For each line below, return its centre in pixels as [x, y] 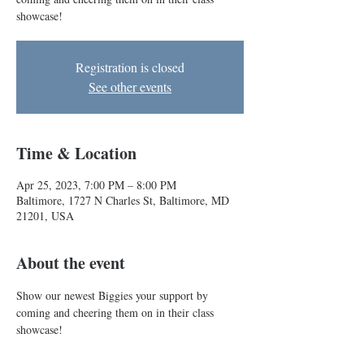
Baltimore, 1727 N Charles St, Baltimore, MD [123, 200]
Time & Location [76, 153]
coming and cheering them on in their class [117, 312]
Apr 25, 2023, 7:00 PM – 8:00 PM [96, 185]
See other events [130, 87]
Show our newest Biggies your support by [114, 295]
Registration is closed [130, 67]
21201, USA [45, 216]
